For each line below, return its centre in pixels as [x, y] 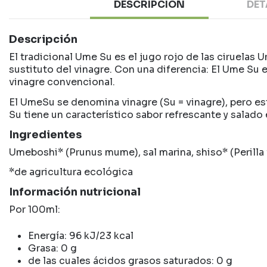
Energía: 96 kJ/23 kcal [81, 235]
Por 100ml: [35, 210]
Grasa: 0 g [52, 248]
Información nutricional [75, 192]
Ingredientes [45, 134]
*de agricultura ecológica [71, 172]
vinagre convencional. [62, 82]
